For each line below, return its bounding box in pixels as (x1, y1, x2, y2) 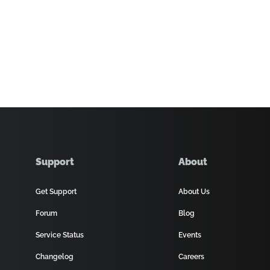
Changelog (36, 253, 74, 261)
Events (178, 231, 202, 239)
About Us (178, 187, 210, 196)
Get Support (36, 187, 77, 196)
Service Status (36, 231, 84, 239)
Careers (178, 253, 205, 261)
